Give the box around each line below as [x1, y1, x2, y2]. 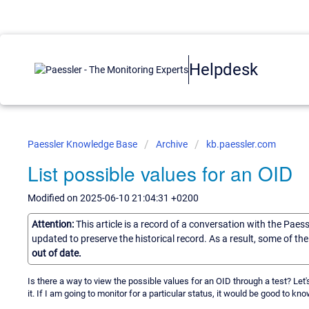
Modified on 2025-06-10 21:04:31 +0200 [28, 192, 199, 203]
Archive [156, 139, 188, 150]
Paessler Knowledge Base [28, 139, 139, 150]
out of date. [32, 247, 81, 259]
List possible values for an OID [28, 159, 292, 187]
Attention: [32, 218, 76, 230]
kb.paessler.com [206, 139, 276, 150]
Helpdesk [189, 59, 258, 79]
